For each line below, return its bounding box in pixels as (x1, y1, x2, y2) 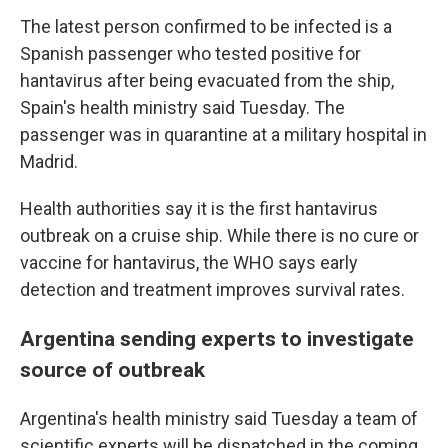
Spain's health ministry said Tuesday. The (20, 97, 345, 118)
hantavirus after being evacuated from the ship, (20, 70, 394, 91)
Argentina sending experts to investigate (20, 326, 414, 351)
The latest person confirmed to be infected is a (20, 16, 392, 37)
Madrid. (20, 151, 78, 172)
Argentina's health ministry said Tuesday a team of (20, 408, 418, 429)
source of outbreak (20, 357, 205, 382)
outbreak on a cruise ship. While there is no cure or (20, 225, 419, 246)
